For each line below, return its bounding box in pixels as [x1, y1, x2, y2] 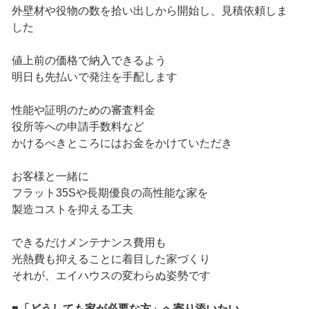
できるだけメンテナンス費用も [11, 237, 166, 249]
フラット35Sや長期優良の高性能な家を [11, 187, 208, 199]
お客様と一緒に [11, 170, 89, 183]
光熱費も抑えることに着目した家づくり [11, 253, 210, 266]
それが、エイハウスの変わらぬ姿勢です [11, 270, 210, 282]
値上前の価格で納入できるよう [11, 54, 166, 67]
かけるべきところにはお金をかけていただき [11, 137, 232, 150]
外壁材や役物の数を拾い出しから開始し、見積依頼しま [11, 5, 288, 17]
